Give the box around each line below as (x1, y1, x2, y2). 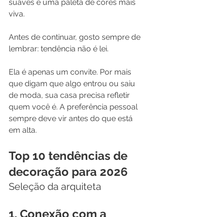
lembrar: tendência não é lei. (9, 44, 108, 54)
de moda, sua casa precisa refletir (9, 91, 132, 100)
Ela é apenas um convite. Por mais (9, 67, 133, 77)
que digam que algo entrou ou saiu (9, 79, 137, 89)
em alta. (9, 125, 37, 135)
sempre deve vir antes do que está (9, 114, 135, 124)
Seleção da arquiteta (9, 181, 101, 193)
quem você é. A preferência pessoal (9, 102, 139, 112)
